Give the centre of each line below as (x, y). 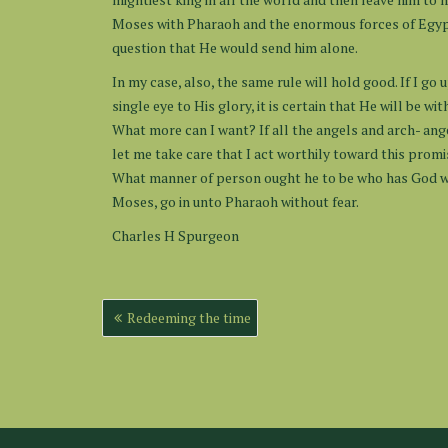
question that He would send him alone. (235, 47)
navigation (148, 331)
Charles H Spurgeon (175, 235)
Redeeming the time (189, 317)
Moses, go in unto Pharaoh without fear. (235, 201)
